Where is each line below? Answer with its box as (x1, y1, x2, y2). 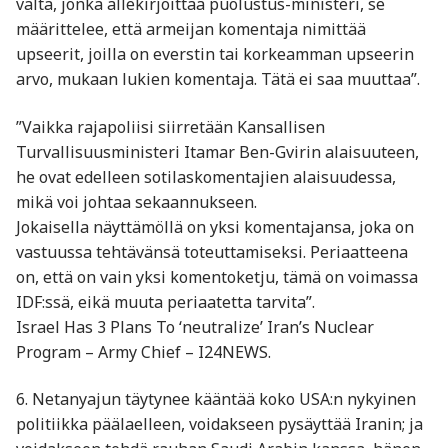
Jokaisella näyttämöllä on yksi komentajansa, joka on (16, 215, 414, 238)
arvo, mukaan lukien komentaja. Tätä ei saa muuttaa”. (16, 68, 420, 91)
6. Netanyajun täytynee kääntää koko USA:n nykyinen (16, 388, 416, 411)
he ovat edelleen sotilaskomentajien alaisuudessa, (16, 165, 396, 188)
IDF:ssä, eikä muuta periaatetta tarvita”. (16, 290, 315, 313)
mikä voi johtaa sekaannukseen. (16, 190, 257, 213)
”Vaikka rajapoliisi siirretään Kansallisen (16, 115, 325, 138)
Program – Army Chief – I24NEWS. (16, 340, 271, 363)
